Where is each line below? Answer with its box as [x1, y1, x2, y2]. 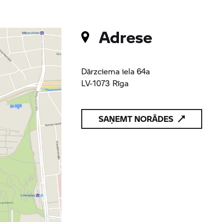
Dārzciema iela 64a [81, 65, 150, 77]
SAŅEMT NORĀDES [98, 113, 173, 124]
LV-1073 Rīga [81, 77, 128, 89]
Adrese [95, 25, 152, 48]
